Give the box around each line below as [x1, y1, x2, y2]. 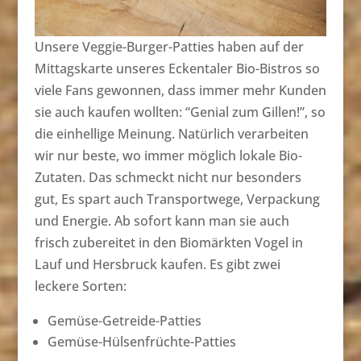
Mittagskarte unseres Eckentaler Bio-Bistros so [34, 59, 320, 77]
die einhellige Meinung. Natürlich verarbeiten [34, 124, 309, 143]
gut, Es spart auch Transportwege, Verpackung [34, 189, 320, 208]
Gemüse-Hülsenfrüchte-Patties [47, 332, 236, 351]
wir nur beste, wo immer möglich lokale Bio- [34, 146, 302, 164]
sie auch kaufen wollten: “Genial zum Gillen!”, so [34, 102, 326, 121]
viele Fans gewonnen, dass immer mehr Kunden [34, 81, 326, 99]
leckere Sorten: [34, 276, 127, 295]
